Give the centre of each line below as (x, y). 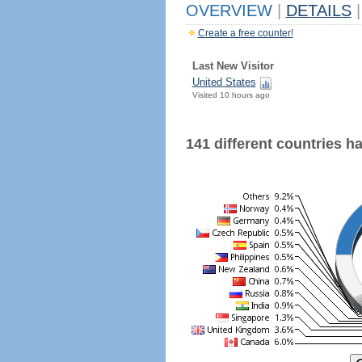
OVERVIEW (231, 11)
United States (224, 82)
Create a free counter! (245, 33)
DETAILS (318, 11)
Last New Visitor (233, 66)
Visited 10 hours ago (231, 95)
